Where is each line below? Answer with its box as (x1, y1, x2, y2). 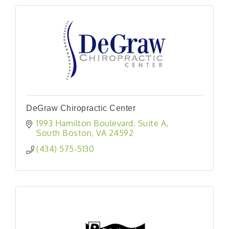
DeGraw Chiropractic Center (26, 103, 135, 112)
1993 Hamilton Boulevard (36, 118, 133, 128)
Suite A (138, 118, 166, 128)
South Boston (36, 127, 91, 138)
